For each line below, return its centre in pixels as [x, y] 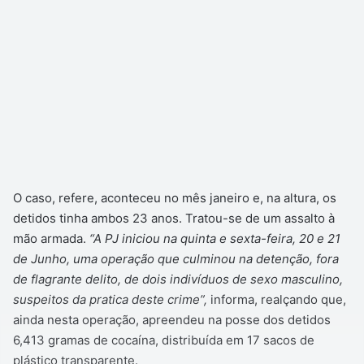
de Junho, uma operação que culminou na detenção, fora [176, 259]
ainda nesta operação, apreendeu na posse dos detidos [172, 320]
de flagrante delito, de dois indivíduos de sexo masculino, [178, 279]
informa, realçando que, [278, 300]
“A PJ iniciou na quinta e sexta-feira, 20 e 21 [213, 239]
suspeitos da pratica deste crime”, [112, 300]
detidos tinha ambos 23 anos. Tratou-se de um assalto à [174, 219]
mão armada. [50, 239]
